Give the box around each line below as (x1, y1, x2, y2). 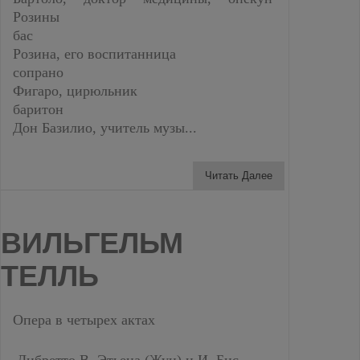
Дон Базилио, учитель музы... (13, 120, 197, 136)
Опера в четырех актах (13, 311, 155, 328)
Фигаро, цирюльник (13, 83, 137, 99)
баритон (13, 101, 63, 117)
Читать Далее (205, 169, 272, 182)
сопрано (13, 64, 63, 80)
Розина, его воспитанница (13, 46, 176, 62)
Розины (13, 9, 59, 25)
